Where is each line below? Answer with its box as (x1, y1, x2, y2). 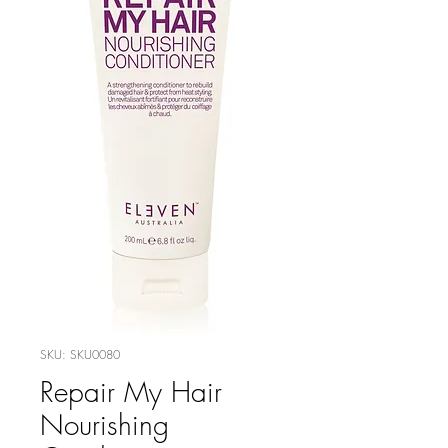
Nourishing (40, 406, 169, 443)
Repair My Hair (40, 373, 222, 410)
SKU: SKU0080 (40, 346, 120, 363)
